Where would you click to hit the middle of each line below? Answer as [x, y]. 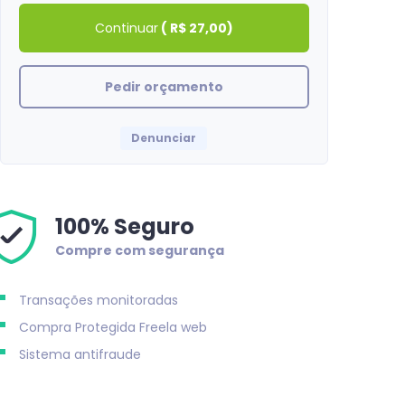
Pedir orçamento [164, 87]
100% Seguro [124, 227]
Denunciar [164, 137]
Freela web [171, 327]
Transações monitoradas [98, 300]
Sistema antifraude [80, 354]
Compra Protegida [77, 327]
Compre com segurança [139, 251]
